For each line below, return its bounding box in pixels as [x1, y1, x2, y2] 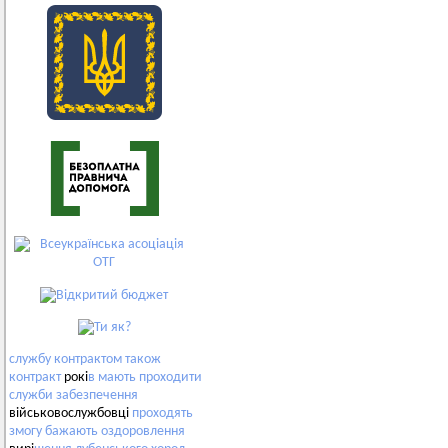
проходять [132, 406, 193, 422]
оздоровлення [101, 424, 185, 440]
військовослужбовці [9, 406, 132, 422]
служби [9, 388, 53, 404]
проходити [139, 370, 202, 386]
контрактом [54, 352, 122, 368]
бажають [45, 424, 98, 440]
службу [9, 352, 51, 368]
